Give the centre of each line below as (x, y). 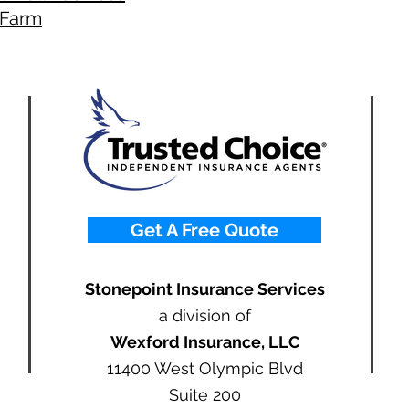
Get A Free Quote (204, 230)
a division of (204, 315)
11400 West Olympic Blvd (204, 368)
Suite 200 (204, 395)
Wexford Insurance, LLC (204, 342)
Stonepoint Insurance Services (204, 289)
